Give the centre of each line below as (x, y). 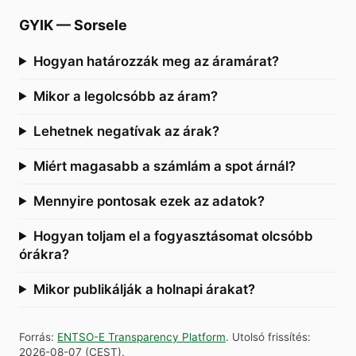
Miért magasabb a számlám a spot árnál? (164, 166)
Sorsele (101, 25)
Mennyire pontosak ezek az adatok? (149, 201)
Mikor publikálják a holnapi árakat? (144, 289)
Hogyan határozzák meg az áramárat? (156, 61)
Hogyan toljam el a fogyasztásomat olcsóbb (173, 236)
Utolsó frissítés (270, 337)
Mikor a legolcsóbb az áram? (125, 96)
